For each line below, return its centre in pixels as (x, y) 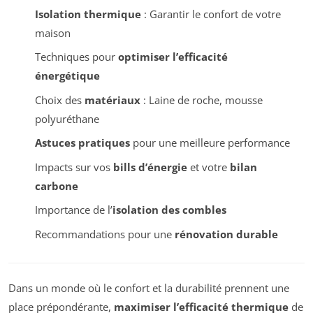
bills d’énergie (150, 167)
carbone (56, 185)
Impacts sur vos (74, 167)
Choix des (59, 100)
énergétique (67, 76)
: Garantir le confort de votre (211, 14)
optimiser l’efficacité (173, 57)
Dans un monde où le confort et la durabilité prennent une (149, 288)
